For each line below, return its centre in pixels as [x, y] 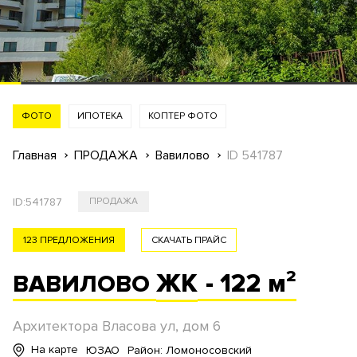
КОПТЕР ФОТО [183, 116]
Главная [35, 155]
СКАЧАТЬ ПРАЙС [189, 240]
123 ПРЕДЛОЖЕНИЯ [69, 240]
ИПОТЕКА [100, 116]
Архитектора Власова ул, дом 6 [117, 326]
